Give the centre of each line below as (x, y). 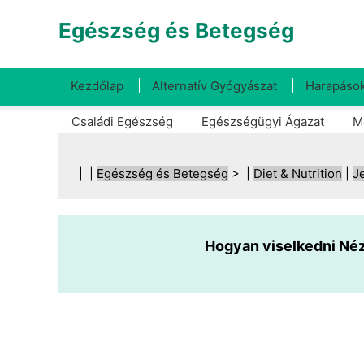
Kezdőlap (97, 86)
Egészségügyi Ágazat (263, 121)
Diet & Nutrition (298, 173)
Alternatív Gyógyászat (214, 86)
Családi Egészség (122, 121)
